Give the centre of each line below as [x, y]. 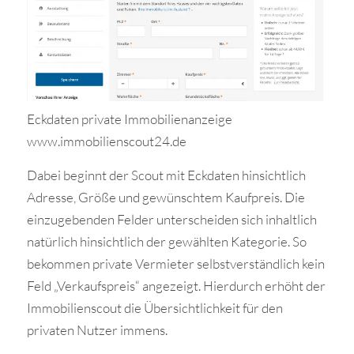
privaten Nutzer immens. [97, 330]
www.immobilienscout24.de [106, 141]
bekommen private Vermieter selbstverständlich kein [175, 263]
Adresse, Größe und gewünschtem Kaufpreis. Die [166, 197]
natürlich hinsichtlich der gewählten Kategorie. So [166, 241]
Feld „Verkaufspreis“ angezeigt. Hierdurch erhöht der [176, 285]
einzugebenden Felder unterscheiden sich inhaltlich [171, 219]
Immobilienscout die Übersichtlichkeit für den [154, 307]
